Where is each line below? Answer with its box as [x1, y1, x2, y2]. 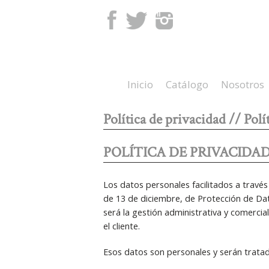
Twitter [147, 10, 174, 22]
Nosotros [221, 77, 264, 92]
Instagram [172, 10, 211, 22]
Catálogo [166, 77, 208, 92]
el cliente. [103, 220, 140, 232]
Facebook [118, 10, 156, 22]
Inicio [127, 77, 153, 92]
